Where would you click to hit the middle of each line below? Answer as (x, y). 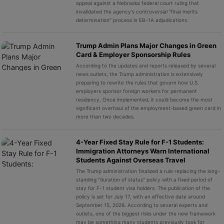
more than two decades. (105, 116)
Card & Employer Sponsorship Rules (133, 54)
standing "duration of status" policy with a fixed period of (144, 179)
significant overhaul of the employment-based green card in (148, 108)
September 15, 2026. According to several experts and (141, 205)
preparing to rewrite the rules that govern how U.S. (137, 82)
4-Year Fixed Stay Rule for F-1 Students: (140, 142)
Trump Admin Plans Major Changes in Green (146, 45)
